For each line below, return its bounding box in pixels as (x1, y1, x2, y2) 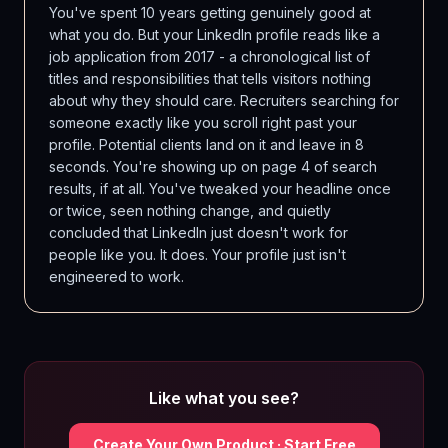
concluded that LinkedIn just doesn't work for (49, 224, 348, 241)
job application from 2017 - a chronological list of (49, 48, 370, 65)
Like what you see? (149, 388, 299, 408)
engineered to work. (49, 268, 184, 285)
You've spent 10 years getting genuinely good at (49, 4, 371, 21)
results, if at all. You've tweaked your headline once (49, 180, 391, 197)
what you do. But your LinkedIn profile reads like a (49, 26, 380, 43)
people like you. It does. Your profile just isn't (49, 246, 346, 263)
